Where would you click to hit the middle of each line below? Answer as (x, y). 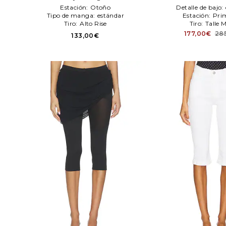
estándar (110, 16)
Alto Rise (93, 24)
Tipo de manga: (72, 16)
